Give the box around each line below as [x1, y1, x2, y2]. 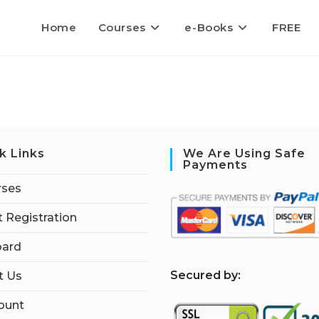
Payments [183, 158, 248, 172]
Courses [98, 21, 146, 34]
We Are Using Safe [183, 147, 305, 160]
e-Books [184, 21, 234, 34]
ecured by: [178, 268, 241, 282]
